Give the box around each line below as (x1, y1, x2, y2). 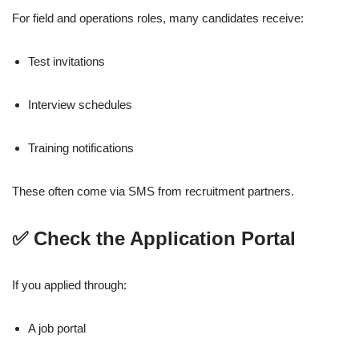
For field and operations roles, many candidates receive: (12, 11, 304, 26)
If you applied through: (12, 278, 127, 292)
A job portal (28, 321, 86, 336)
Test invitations (28, 54, 105, 69)
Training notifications (28, 141, 134, 155)
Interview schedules (28, 98, 132, 112)
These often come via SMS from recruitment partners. (12, 184, 294, 199)
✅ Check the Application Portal (12, 228, 296, 250)
